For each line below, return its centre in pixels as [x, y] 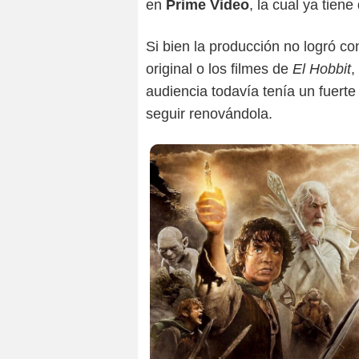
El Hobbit [322, 69]
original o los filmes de [219, 69]
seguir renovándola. [209, 114]
